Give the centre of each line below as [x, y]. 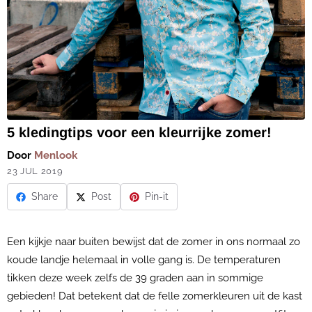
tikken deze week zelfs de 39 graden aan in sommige [135, 278]
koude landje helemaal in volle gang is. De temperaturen [144, 260]
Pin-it [157, 196]
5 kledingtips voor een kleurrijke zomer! [139, 132]
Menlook [56, 155]
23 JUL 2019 [35, 171]
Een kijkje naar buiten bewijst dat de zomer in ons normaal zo [154, 242]
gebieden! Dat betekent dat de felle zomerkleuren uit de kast [155, 296]
